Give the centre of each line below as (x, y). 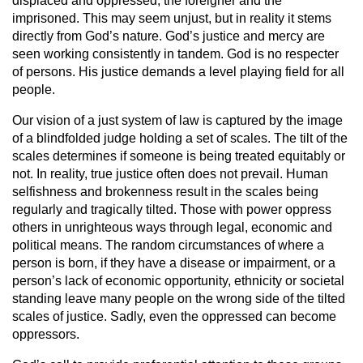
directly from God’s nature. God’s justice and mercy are (169, 36)
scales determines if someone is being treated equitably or (179, 156)
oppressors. (46, 334)
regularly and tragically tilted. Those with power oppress (172, 209)
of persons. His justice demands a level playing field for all (178, 72)
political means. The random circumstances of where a (168, 245)
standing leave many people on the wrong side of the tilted (179, 299)
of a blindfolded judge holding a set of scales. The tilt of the (180, 138)
